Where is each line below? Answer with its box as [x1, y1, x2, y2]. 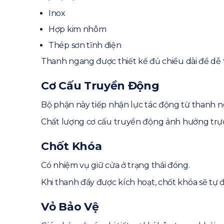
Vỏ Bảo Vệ [41, 200, 99, 214]
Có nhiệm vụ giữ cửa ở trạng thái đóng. [41, 160, 190, 170]
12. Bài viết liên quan [83, 22, 156, 32]
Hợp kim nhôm [48, 24, 106, 34]
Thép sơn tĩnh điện [48, 40, 121, 50]
